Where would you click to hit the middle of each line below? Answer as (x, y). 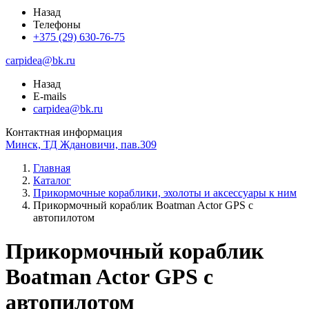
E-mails (50, 96)
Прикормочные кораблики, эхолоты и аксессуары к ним (165, 193)
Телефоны (57, 24)
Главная (52, 168)
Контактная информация (64, 132)
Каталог (52, 180)
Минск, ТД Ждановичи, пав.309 (81, 144)
